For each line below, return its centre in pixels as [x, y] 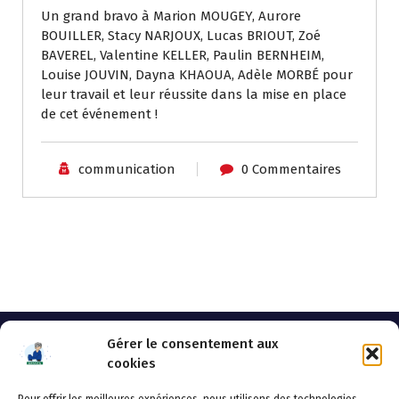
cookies [131, 363]
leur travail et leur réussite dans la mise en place [194, 94]
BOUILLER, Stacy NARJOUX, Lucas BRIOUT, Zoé [181, 35]
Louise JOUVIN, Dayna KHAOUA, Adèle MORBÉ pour [197, 74]
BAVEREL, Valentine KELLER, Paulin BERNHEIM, [183, 55]
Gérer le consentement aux [193, 344]
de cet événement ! [99, 114]
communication [126, 169]
